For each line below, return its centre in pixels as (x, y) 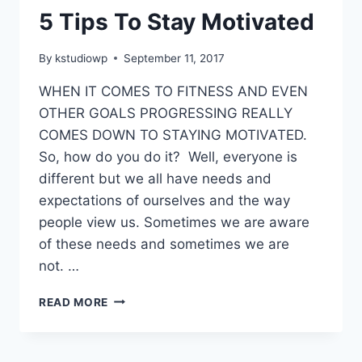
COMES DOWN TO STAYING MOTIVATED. (181, 135)
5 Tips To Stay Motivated (177, 22)
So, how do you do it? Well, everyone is (168, 156)
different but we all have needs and (155, 178)
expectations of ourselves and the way (164, 200)
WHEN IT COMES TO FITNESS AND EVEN (173, 91)
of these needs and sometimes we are (164, 244)
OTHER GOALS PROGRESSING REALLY (166, 113)
